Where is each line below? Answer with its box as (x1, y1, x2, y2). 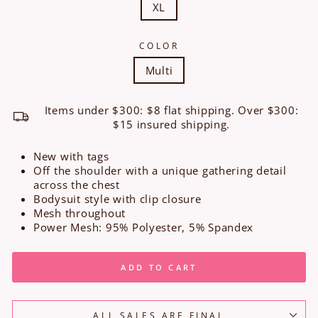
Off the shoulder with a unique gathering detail (33, 163, 287, 177)
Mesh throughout (33, 205, 126, 220)
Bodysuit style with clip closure (33, 191, 202, 206)
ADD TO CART (121, 261, 197, 273)
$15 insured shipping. (112, 116, 231, 131)
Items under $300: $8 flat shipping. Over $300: (44, 102, 299, 117)
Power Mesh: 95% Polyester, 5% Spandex (33, 219, 254, 234)
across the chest (33, 177, 120, 192)
